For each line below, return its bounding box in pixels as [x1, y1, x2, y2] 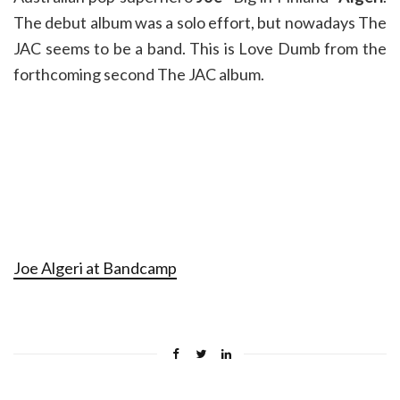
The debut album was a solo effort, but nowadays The [13, 12, 387, 32]
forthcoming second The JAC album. [13, 64, 264, 84]
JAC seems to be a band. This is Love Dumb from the [13, 38, 387, 58]
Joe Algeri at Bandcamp [13, 258, 177, 278]
